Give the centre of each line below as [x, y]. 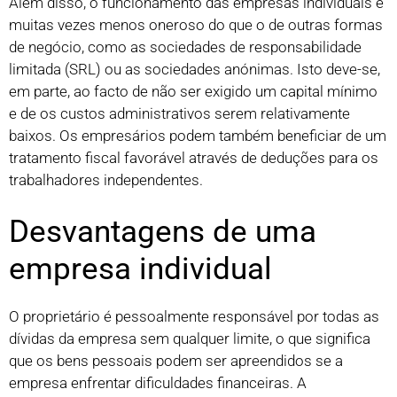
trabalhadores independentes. [106, 179]
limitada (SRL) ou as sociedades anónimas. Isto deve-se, [195, 69]
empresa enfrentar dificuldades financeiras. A [158, 383]
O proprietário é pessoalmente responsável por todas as [194, 317]
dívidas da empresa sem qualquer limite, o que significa [190, 339]
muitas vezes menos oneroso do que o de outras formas [196, 24]
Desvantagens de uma [163, 232]
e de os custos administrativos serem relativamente [179, 113]
